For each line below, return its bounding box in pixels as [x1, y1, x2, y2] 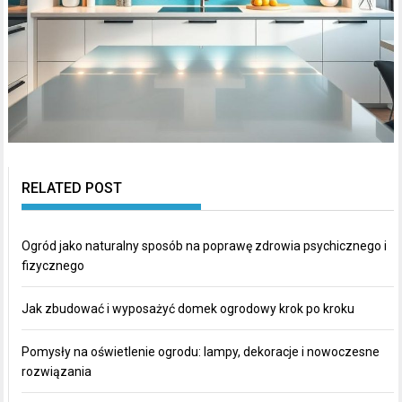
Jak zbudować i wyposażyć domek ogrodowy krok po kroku [22, 301, 355, 317]
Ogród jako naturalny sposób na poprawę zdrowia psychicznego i [22, 239, 388, 254]
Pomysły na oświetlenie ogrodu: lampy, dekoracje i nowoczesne [22, 345, 380, 360]
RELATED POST [22, 179, 123, 197]
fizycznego [22, 258, 85, 274]
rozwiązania [22, 364, 92, 380]
